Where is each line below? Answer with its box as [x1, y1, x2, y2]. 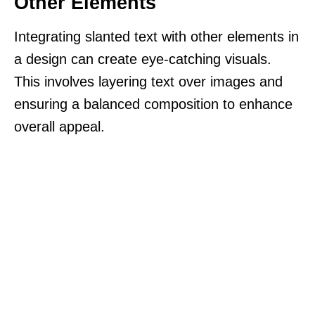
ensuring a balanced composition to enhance [14, 96, 292, 112]
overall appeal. [14, 118, 105, 134]
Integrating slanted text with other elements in [14, 28, 299, 44]
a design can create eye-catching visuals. [14, 51, 271, 67]
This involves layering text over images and [14, 73, 283, 89]
